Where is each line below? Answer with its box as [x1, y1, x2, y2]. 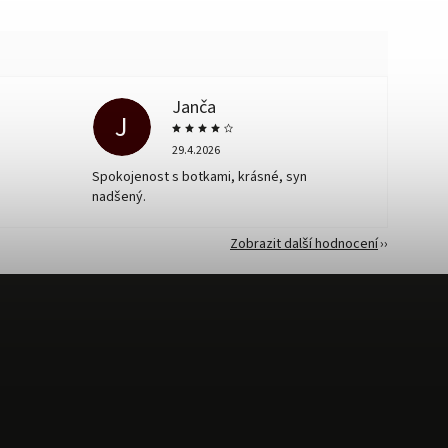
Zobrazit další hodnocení [230, 234, 378, 254]
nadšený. [92, 187, 147, 207]
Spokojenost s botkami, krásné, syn [92, 167, 308, 187]
